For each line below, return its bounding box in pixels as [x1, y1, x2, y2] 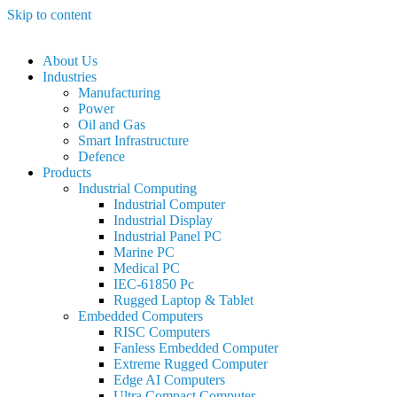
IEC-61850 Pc [113, 276, 194, 292]
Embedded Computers [78, 308, 203, 323]
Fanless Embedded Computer [113, 340, 278, 355]
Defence [78, 149, 125, 164]
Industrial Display [113, 213, 213, 228]
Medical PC [113, 261, 180, 276]
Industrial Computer [113, 197, 225, 212]
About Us [43, 53, 97, 68]
